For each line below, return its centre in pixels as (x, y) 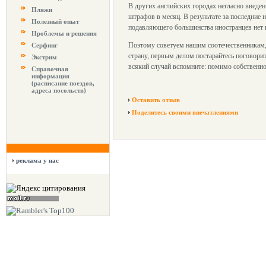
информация (50, 76)
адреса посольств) (59, 90)
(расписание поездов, (63, 83)
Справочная (50, 69)
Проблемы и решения (64, 33)
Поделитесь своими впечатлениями (185, 112)
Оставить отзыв (156, 100)
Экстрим (44, 57)
